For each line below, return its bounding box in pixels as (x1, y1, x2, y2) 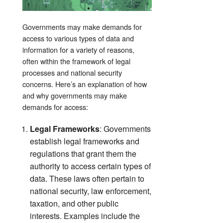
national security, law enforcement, (30, 185, 151, 197)
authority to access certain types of (30, 160, 151, 172)
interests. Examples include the (30, 210, 140, 222)
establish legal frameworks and (30, 135, 139, 147)
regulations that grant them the (30, 147, 136, 159)
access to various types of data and (22, 32, 134, 43)
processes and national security (22, 67, 122, 78)
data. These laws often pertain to (30, 172, 144, 184)
